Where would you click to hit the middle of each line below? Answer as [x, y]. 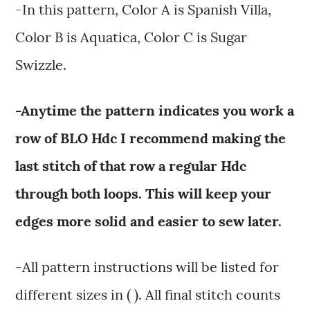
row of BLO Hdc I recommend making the [151, 138]
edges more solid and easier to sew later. [149, 221]
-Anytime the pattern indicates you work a [155, 111]
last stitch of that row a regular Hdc [131, 166]
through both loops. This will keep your [144, 194]
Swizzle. [41, 65]
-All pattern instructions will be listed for [147, 267]
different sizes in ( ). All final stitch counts [148, 295]
